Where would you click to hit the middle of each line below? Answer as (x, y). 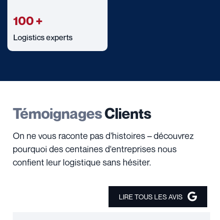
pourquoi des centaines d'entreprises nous (95, 149)
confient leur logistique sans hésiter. (82, 162)
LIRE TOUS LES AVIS (151, 196)
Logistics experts (43, 37)
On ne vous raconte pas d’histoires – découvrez (103, 135)
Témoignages (57, 113)
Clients (127, 113)
